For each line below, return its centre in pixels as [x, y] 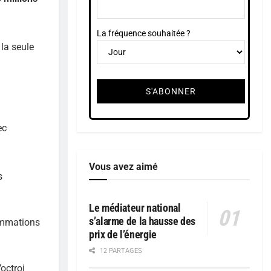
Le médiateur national [135, 208]
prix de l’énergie [123, 235]
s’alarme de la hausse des [142, 221]
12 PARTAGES [120, 251]
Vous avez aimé [123, 167]
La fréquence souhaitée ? [144, 33]
